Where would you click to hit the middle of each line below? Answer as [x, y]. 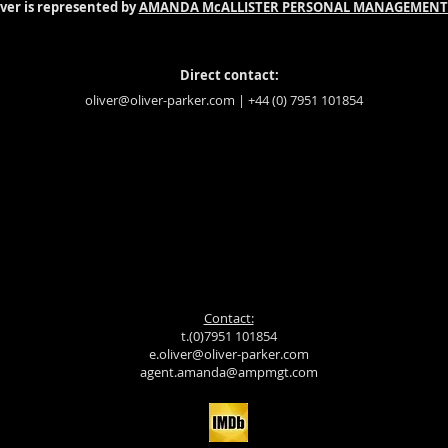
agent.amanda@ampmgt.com [228, 372]
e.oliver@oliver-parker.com [228, 354]
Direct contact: [229, 75]
